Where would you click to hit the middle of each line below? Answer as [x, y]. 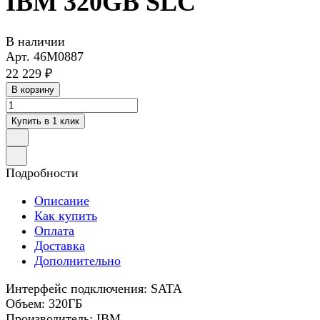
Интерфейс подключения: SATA [94, 289]
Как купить [66, 216]
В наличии [35, 42]
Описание [62, 201]
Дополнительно [77, 261]
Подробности [42, 173]
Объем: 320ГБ [44, 304]
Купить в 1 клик [45, 121]
